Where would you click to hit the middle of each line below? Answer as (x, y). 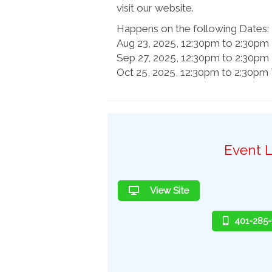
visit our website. (155, 8)
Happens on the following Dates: (193, 29)
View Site (169, 191)
